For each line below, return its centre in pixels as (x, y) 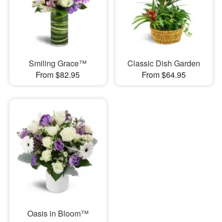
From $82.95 (58, 75)
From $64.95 (164, 75)
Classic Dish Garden (164, 63)
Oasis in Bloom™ (58, 214)
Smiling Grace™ (58, 63)
